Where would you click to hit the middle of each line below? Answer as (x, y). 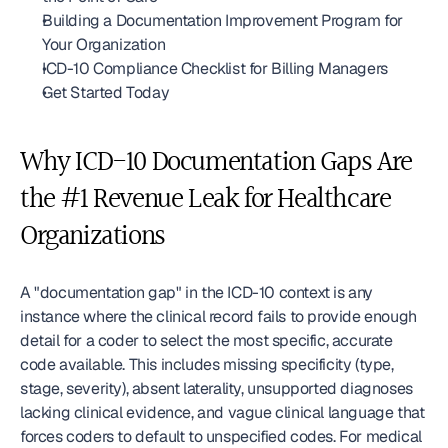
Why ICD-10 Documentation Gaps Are (216, 163)
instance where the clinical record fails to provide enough (218, 316)
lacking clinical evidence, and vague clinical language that (222, 412)
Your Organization (104, 44)
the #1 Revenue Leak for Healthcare (205, 200)
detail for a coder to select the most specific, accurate (206, 340)
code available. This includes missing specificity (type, (207, 364)
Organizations (92, 237)
